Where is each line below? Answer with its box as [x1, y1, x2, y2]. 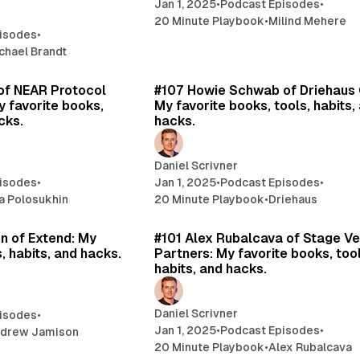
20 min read [59, 205, 117, 217]
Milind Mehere [268, 14, 347, 27]
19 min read [62, 57, 117, 69]
